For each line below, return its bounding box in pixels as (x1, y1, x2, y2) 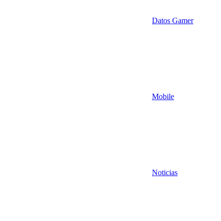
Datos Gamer (152, 16, 193, 25)
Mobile (152, 92, 174, 101)
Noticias (152, 168, 178, 177)
